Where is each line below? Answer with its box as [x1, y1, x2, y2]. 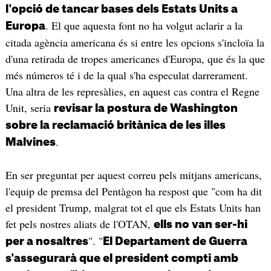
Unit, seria [5, 100, 54, 115]
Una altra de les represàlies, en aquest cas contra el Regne [5, 83, 260, 99]
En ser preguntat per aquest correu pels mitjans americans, [5, 167, 262, 182]
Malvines [5, 136, 56, 148]
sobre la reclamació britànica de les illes [5, 119, 226, 131]
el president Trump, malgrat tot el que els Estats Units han [5, 200, 261, 215]
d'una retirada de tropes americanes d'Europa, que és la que [5, 51, 265, 66]
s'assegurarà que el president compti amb [5, 252, 238, 264]
